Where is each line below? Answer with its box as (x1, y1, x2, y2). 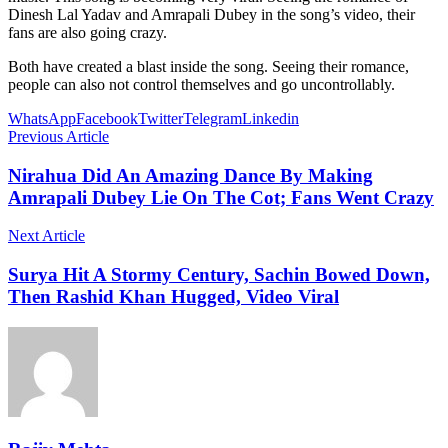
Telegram (183, 109, 242, 127)
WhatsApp (8, 109, 76, 127)
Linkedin (242, 109, 299, 127)
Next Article (8, 227, 85, 245)
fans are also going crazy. (8, 23, 167, 41)
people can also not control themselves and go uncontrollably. (8, 75, 395, 93)
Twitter (138, 109, 183, 127)
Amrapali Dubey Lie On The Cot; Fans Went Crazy (8, 186, 434, 208)
